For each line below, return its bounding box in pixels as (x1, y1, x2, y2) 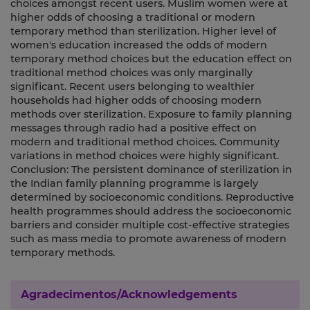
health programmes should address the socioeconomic (10, 205, 291, 218)
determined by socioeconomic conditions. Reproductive (10, 191, 294, 204)
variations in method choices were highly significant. (10, 149, 279, 163)
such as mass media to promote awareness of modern (10, 232, 286, 246)
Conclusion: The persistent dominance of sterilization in (10, 163, 292, 176)
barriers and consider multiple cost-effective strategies (10, 219, 289, 232)
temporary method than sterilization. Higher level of (10, 25, 276, 38)
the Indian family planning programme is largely (10, 177, 258, 190)
